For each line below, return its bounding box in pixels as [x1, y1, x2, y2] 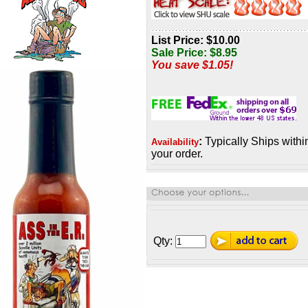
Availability [151, 137, 199, 147]
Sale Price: [151, 47, 207, 58]
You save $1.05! [151, 59, 233, 71]
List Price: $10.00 [151, 34, 240, 46]
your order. [151, 148, 203, 159]
